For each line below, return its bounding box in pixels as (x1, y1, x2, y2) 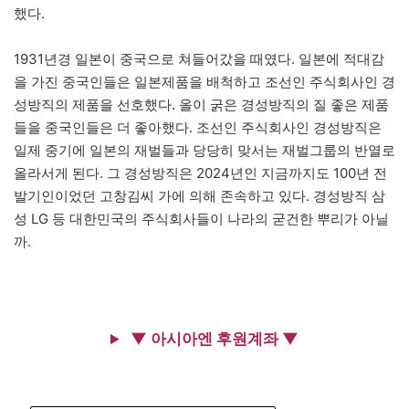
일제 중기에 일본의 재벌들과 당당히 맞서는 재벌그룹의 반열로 (14, 142, 395, 160)
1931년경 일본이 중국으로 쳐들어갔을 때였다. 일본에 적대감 (14, 50, 384, 68)
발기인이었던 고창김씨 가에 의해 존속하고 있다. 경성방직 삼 (14, 187, 385, 205)
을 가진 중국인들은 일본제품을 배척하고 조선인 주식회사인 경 (14, 73, 395, 91)
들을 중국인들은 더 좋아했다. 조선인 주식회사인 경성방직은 (14, 119, 382, 137)
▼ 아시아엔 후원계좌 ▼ (127, 330, 299, 349)
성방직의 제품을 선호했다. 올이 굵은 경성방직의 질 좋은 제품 (14, 96, 389, 114)
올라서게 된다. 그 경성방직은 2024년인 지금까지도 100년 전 (14, 164, 387, 183)
